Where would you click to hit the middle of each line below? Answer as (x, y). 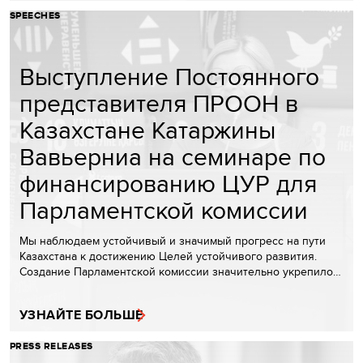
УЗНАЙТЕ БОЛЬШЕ (81, 315)
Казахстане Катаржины (147, 130)
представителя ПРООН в (159, 103)
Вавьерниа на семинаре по (173, 157)
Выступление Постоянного (169, 77)
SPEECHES (35, 16)
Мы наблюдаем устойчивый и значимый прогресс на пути (173, 241)
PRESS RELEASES (51, 346)
